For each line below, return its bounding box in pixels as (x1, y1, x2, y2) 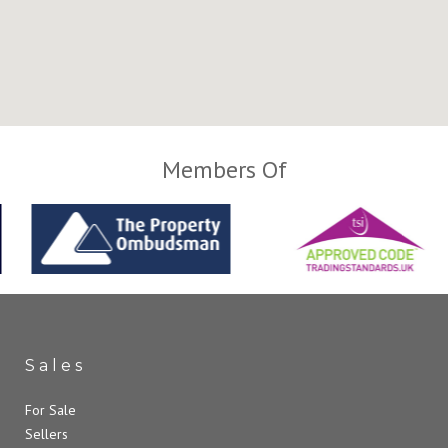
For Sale (25, 400, 76, 419)
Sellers (25, 424, 68, 443)
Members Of (161, 154, 287, 185)
